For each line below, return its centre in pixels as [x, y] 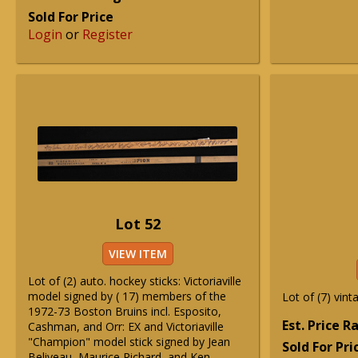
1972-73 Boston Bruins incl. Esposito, [125, 311]
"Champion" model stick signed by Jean [129, 342]
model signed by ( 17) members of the [127, 296]
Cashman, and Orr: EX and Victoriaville [126, 326]
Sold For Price [71, 17]
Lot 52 [137, 224]
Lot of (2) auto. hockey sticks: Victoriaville [135, 281]
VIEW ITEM [137, 254]
